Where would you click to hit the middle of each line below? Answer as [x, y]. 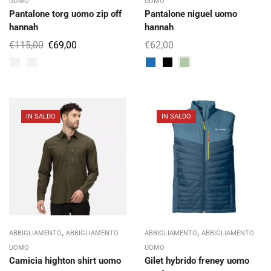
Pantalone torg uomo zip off [65, 14]
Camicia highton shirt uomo [65, 261]
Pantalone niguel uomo [191, 14]
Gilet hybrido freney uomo [197, 261]
